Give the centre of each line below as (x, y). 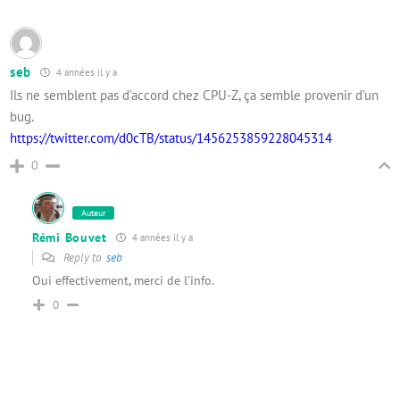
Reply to (83, 258)
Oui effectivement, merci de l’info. (123, 280)
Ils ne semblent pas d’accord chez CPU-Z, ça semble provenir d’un (194, 95)
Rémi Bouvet (70, 237)
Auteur (93, 213)
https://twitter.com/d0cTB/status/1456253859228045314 (171, 138)
